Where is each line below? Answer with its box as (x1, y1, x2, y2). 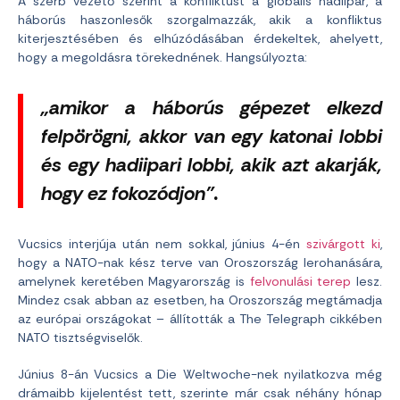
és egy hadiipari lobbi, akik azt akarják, (41, 153, 382, 178)
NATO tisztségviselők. (18, 329, 143, 346)
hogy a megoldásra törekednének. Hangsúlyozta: (18, 49, 307, 65)
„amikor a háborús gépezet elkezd (41, 96, 382, 121)
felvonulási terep (249, 273, 352, 289)
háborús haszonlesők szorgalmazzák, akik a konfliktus (18, 12, 382, 28)
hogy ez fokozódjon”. (41, 181, 219, 206)
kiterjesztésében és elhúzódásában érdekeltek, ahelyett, (18, 30, 382, 46)
